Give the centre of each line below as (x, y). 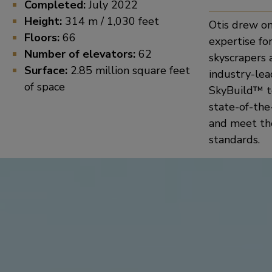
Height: (45, 21)
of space (45, 87)
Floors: (43, 38)
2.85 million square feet (129, 70)
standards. (234, 140)
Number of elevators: (80, 54)
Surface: (46, 70)
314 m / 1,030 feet (112, 21)
